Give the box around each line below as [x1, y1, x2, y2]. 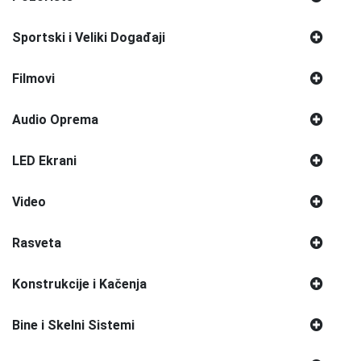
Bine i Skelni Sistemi [12, 317, 135, 333]
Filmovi [12, 70, 55, 86]
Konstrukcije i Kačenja [12, 276, 147, 292]
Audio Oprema [12, 111, 98, 127]
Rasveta [12, 234, 61, 251]
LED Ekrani [12, 152, 77, 168]
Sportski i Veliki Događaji [12, 29, 165, 45]
